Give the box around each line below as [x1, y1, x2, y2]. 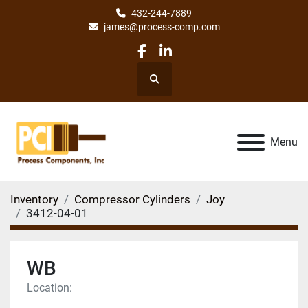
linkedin [164, 52, 215, 69]
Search [153, 79, 183, 91]
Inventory [10, 192, 58, 206]
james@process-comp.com [103, 21, 220, 32]
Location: [27, 280, 72, 294]
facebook [140, 52, 201, 69]
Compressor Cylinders [74, 192, 190, 206]
